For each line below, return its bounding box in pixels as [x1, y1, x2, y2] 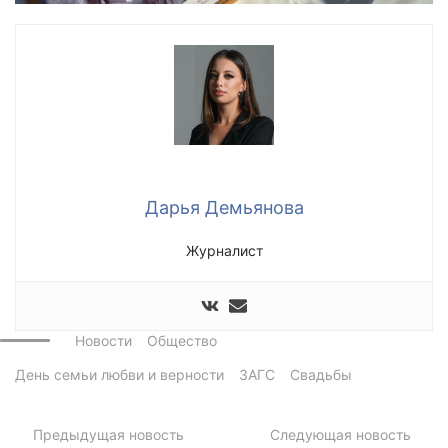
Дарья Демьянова [144, 196, 304, 218]
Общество [147, 332, 217, 350]
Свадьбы [290, 366, 352, 384]
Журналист [185, 241, 263, 259]
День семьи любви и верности [15, 366, 224, 384]
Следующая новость [269, 426, 411, 444]
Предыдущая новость [32, 426, 184, 444]
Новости [75, 332, 132, 350]
